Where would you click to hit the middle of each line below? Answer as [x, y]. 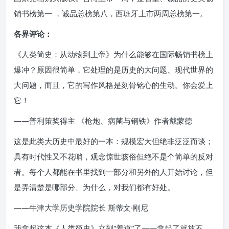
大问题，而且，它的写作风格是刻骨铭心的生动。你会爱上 [113, 85]
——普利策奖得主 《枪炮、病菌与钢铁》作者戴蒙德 [103, 120]
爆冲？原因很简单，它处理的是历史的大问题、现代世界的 [113, 69]
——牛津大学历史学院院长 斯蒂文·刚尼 [81, 207]
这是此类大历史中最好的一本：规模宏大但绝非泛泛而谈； [113, 141]
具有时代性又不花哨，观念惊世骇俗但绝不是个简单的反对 [113, 156]
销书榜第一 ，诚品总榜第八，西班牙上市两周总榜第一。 [111, 13]
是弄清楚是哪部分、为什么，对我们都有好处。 [94, 187]
